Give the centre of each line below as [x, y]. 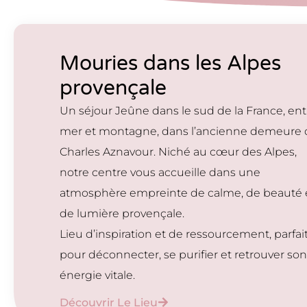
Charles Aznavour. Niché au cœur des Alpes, [179, 152]
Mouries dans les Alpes [171, 63]
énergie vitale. [98, 275]
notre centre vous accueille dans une [160, 172]
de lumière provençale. [122, 213]
